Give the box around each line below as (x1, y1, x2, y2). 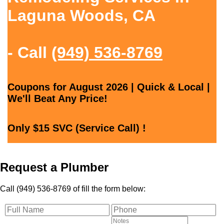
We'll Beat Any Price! (7, 93, 107, 104)
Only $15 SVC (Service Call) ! (7, 122, 146, 134)
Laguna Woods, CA (7, 6, 155, 24)
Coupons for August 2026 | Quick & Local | (7, 81, 210, 93)
